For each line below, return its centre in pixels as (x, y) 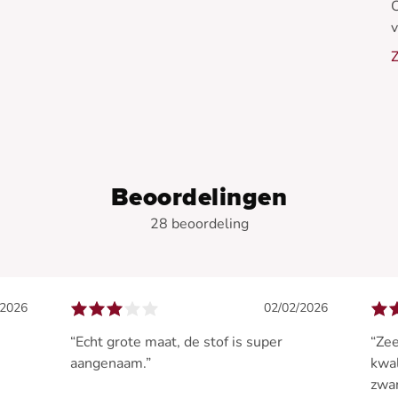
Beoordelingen (199, 198)
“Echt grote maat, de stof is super (177, 342)
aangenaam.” (111, 364)
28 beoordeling (199, 224)
